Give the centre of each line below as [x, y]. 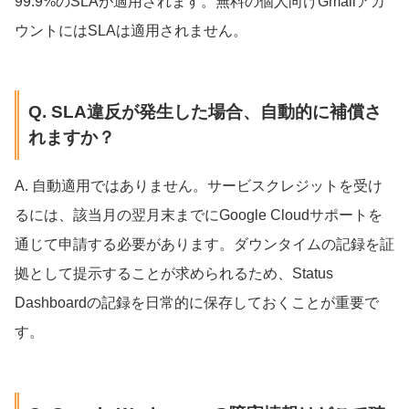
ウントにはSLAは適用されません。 [131, 30]
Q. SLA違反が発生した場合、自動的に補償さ [204, 112]
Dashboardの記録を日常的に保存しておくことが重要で [197, 303]
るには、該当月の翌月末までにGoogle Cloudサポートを [199, 215]
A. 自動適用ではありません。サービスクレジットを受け [199, 186]
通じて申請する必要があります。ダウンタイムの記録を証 [204, 245]
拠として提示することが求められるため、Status [174, 274]
